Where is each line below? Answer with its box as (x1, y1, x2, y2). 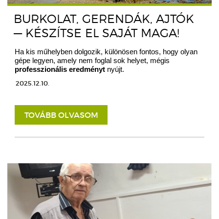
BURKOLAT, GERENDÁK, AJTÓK (14, 12, 194, 26)
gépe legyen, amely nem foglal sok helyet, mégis (15, 56, 170, 65)
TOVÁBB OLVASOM (24, 110, 98, 120)
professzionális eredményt (15, 65, 105, 74)
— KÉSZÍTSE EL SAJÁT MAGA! (14, 26, 179, 41)
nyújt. (105, 65, 124, 74)
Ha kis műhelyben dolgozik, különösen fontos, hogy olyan (15, 47, 197, 56)
